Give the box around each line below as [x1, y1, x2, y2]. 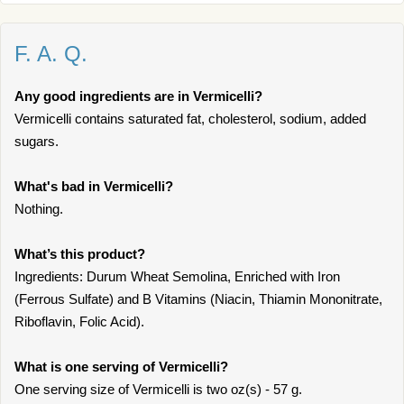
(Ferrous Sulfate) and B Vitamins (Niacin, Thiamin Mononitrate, [14, 291, 382, 307]
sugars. [14, 133, 59, 149]
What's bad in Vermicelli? [14, 179, 173, 194]
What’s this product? [14, 246, 145, 262]
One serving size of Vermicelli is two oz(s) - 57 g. [14, 381, 302, 397]
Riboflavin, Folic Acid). [14, 314, 144, 329]
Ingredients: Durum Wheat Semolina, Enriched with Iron [14, 269, 340, 284]
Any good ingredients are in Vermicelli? [14, 88, 262, 104]
